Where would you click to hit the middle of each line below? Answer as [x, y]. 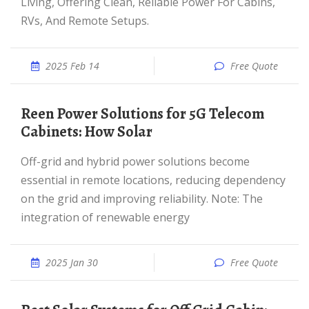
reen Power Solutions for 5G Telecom [26, 114]
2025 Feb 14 [72, 66]
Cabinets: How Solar [87, 132]
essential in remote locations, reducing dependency [153, 180]
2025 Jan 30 [72, 262]
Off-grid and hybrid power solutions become [25, 161]
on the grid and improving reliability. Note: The [142, 199]
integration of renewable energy [105, 217]
